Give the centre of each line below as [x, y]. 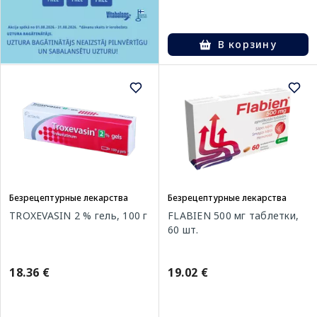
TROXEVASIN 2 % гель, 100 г [79, 215]
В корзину [247, 45]
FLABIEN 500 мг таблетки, [233, 215]
